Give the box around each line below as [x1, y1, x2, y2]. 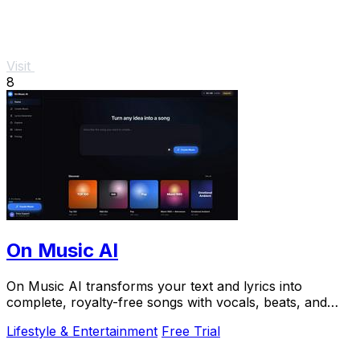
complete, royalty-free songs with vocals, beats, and [6, 294, 327, 311]
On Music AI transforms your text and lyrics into [6, 278, 302, 295]
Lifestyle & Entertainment [6, 323, 157, 340]
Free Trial [162, 323, 220, 340]
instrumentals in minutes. [6, 310, 157, 327]
